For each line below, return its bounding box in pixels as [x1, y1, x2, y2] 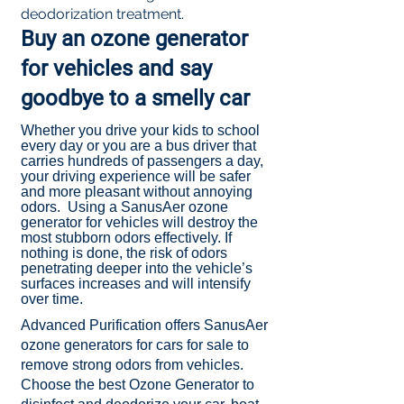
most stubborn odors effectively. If [21, 230, 232, 246]
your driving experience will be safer [21, 169, 251, 185]
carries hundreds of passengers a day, [21, 153, 263, 170]
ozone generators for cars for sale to [21, 337, 249, 353]
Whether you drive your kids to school [21, 123, 260, 139]
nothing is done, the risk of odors [21, 245, 227, 262]
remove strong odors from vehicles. [21, 357, 247, 373]
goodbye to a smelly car [21, 86, 250, 112]
